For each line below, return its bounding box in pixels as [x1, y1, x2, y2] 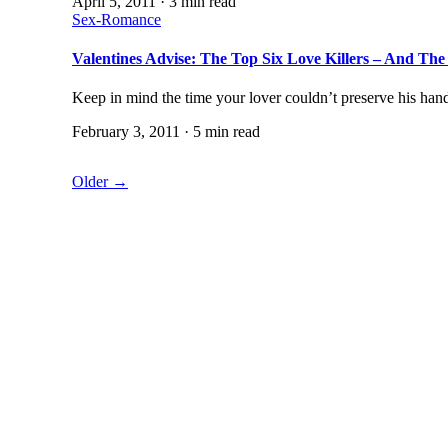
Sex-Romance [72, 10, 161, 28]
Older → [72, 173, 128, 191]
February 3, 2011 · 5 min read [72, 123, 260, 141]
